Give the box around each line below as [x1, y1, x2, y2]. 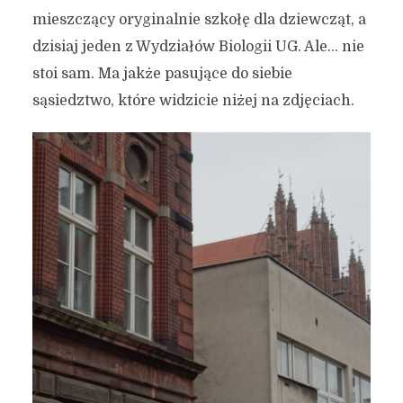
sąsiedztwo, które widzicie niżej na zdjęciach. [31, 92, 354, 109]
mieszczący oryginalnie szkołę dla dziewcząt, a [31, 11, 366, 28]
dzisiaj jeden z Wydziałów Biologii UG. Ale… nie [31, 38, 364, 55]
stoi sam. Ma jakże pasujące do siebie [31, 65, 292, 82]
